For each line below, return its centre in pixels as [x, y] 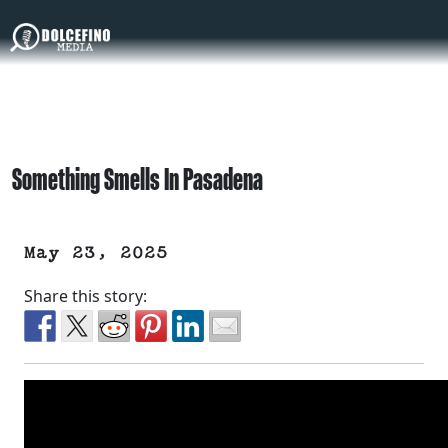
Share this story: [85, 296]
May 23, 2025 [96, 253]
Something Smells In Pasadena [137, 179]
